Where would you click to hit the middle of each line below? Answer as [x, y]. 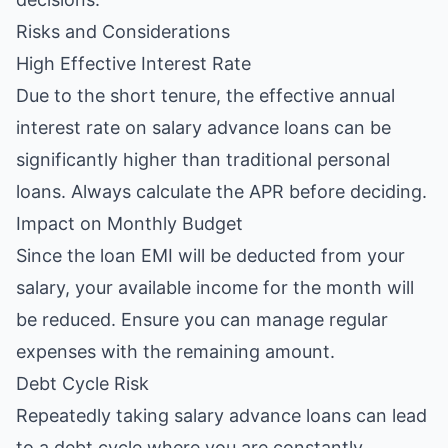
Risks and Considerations [123, 31]
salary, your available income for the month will [215, 287]
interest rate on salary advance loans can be [203, 127]
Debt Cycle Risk [82, 383]
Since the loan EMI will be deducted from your [210, 255]
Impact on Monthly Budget [129, 223]
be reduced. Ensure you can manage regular [202, 319]
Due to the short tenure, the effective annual [205, 95]
